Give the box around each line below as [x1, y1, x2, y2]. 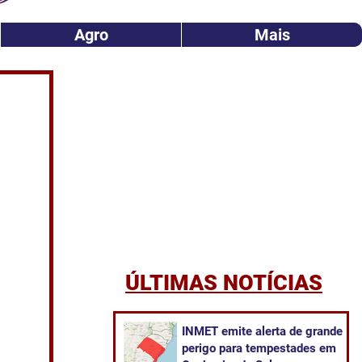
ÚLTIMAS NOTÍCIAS [125, 270, 322, 296]
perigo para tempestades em [182, 341, 336, 356]
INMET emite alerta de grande [182, 324, 343, 339]
